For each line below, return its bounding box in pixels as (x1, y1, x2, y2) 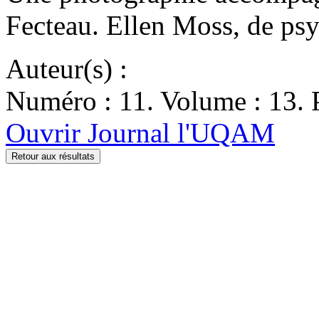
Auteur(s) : (6, 53, 127, 84)
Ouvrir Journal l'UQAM (6, 117, 275, 148)
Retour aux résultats (11, 150, 95, 162)
